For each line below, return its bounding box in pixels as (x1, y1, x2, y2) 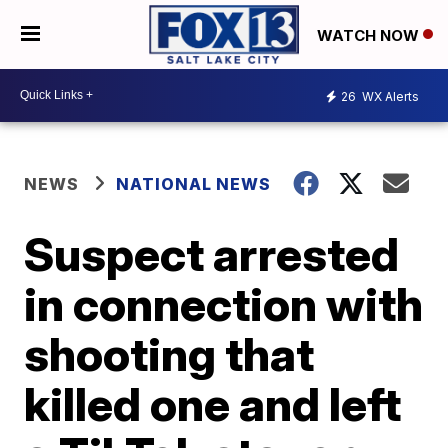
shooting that (24, 325, 315, 382)
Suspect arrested (24, 225, 400, 282)
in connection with (24, 275, 424, 332)
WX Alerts (359, 89, 419, 105)
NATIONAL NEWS (116, 173, 272, 194)
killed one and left (24, 375, 402, 432)
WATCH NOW (317, 25, 423, 45)
